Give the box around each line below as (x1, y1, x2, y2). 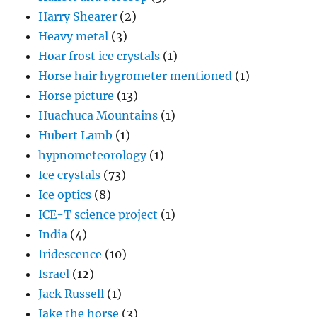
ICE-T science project (38, 207, 158, 222)
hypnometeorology (38, 148, 147, 163)
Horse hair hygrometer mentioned (38, 69, 233, 83)
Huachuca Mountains (38, 108, 158, 123)
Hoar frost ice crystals (38, 49, 161, 64)
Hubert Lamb (38, 128, 113, 143)
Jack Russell (38, 287, 105, 301)
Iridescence (38, 247, 103, 262)
